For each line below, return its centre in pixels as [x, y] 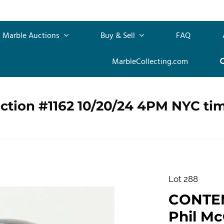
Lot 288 [183, 179]
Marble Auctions [32, 36]
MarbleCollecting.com [150, 62]
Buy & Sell [119, 36]
